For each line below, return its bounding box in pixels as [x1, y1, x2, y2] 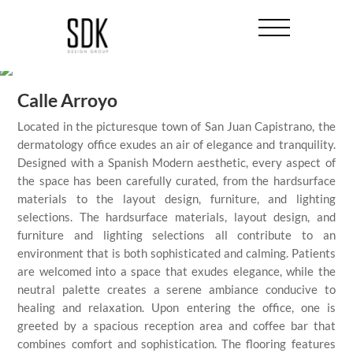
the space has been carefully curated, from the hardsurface [17, 173, 336, 188]
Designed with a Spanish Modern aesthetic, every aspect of [17, 155, 336, 169]
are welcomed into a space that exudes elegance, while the [17, 264, 336, 278]
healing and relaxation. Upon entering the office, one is [17, 300, 336, 314]
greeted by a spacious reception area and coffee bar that [17, 318, 336, 333]
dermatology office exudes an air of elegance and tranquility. [17, 137, 336, 151]
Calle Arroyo [17, 89, 118, 111]
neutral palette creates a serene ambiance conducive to [17, 282, 336, 296]
